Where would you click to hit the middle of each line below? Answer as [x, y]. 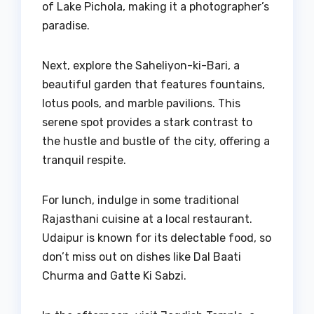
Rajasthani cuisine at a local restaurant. [147, 219]
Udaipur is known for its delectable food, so [157, 238]
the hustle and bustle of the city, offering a [156, 142]
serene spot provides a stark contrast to [147, 123]
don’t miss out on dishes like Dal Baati [142, 257]
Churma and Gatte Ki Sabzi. [114, 276]
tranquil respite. [84, 161]
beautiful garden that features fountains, [153, 85]
